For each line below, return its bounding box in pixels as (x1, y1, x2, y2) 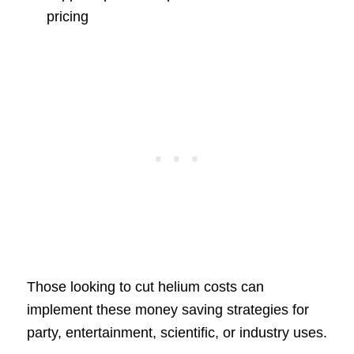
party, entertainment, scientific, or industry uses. (26, 324, 327, 341)
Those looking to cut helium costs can (26, 278, 264, 295)
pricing (46, 8, 88, 24)
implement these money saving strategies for (26, 301, 309, 318)
